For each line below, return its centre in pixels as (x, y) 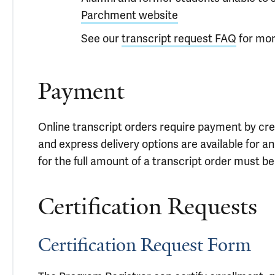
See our (101, 38)
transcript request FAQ (179, 38)
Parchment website (130, 15)
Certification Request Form (145, 245)
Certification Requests (148, 207)
